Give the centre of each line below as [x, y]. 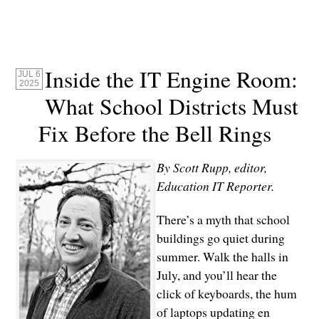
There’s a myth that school [223, 220]
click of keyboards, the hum [226, 294]
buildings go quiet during [220, 238]
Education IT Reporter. [215, 186]
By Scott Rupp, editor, [211, 168]
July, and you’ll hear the [216, 275]
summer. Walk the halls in [222, 257]
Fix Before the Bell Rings [155, 134]
